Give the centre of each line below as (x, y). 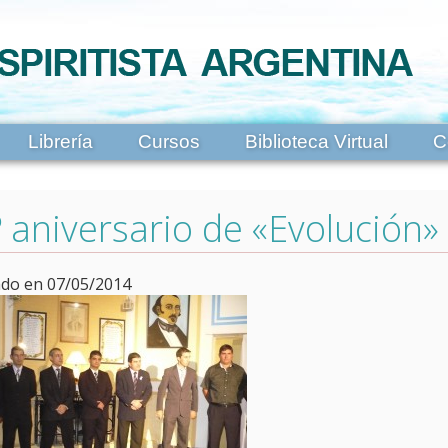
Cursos (168, 141)
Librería (60, 141)
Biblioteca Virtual (316, 141)
